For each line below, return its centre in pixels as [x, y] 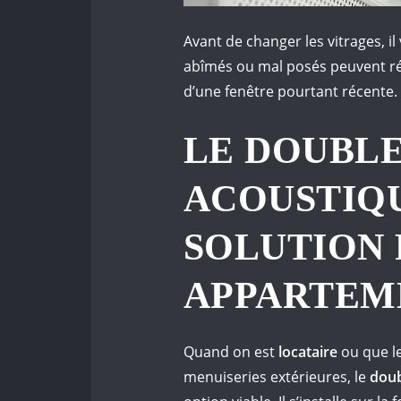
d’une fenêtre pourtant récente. [290, 92]
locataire [308, 352]
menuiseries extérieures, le [277, 377]
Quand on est [231, 352]
